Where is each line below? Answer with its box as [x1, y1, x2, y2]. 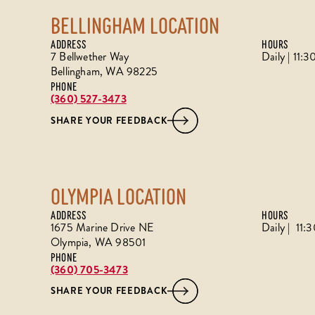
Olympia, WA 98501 [51, 233, 146, 250]
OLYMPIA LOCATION [51, 179, 186, 210]
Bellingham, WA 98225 [51, 63, 157, 80]
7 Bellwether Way [51, 49, 129, 65]
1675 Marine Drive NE [51, 219, 153, 236]
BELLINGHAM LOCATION [51, 9, 219, 39]
